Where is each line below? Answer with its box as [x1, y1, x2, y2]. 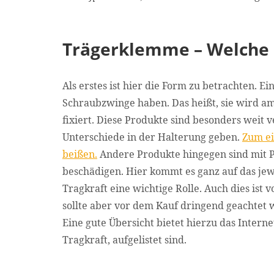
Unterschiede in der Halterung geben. [62, 130, 242, 144]
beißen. [62, 147, 97, 161]
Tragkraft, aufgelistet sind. [62, 233, 187, 246]
